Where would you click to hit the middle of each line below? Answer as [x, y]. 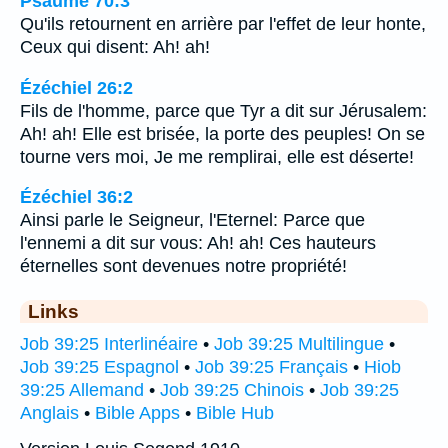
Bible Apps [137, 413]
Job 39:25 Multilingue [299, 344]
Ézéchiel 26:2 [76, 87]
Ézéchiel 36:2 [76, 197]
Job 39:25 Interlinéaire [109, 344]
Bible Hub [235, 413]
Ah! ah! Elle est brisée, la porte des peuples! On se [222, 133]
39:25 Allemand [82, 390]
